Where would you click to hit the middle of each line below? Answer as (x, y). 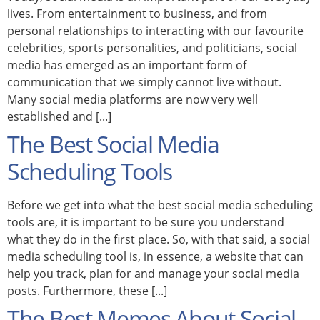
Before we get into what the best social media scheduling (160, 205)
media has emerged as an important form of (127, 65)
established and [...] (59, 116)
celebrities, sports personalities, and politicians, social (152, 47)
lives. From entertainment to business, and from (137, 13)
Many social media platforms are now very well (132, 99)
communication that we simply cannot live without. (144, 82)
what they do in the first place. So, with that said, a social (159, 239)
